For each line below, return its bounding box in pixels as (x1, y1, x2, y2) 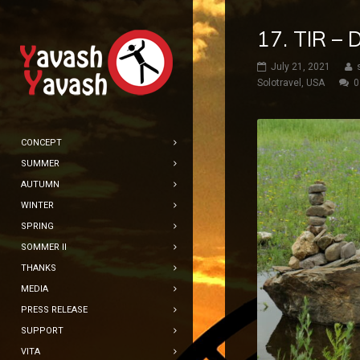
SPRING (21, 221, 54, 231)
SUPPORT (21, 325, 63, 336)
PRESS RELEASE (21, 305, 88, 315)
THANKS (21, 263, 56, 273)
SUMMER (21, 158, 59, 169)
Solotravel (257, 77, 301, 88)
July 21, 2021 (271, 61, 330, 72)
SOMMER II (21, 242, 67, 252)
